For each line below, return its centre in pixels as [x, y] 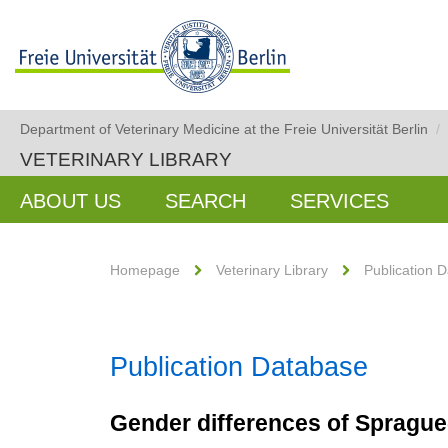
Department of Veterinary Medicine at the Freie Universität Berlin [224, 129]
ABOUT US [70, 201]
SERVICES [339, 201]
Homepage [145, 270]
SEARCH [205, 201]
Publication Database [239, 367]
